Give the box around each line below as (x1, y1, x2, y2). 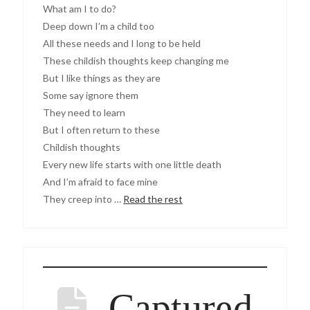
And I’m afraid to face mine (43, 176, 158, 188)
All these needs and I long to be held (43, 37, 201, 50)
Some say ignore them (43, 89, 139, 102)
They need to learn (43, 107, 126, 119)
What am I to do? (43, 3, 117, 15)
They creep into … (43, 193, 124, 206)
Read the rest (123, 193, 183, 206)
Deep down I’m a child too (43, 20, 155, 33)
